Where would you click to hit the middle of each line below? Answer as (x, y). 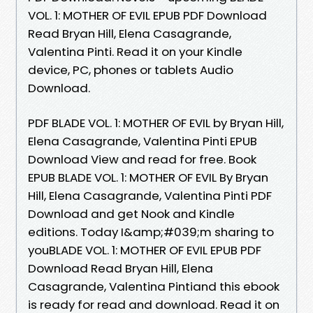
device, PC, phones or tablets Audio (131, 70)
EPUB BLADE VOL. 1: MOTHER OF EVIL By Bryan (148, 177)
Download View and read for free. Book (142, 159)
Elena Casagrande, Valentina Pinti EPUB (143, 141)
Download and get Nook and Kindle (131, 213)
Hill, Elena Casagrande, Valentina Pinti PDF (150, 195)
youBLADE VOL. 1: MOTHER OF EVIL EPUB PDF (145, 250)
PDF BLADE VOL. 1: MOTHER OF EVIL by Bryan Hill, (156, 123)
